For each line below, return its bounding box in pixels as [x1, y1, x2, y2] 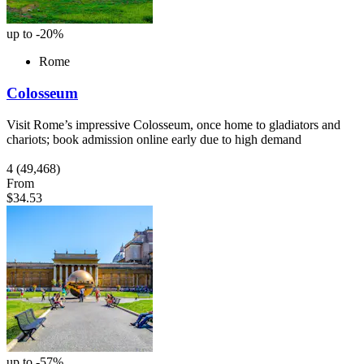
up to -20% [6, 27, 63, 41]
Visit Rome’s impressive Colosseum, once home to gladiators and [6, 117, 340, 132]
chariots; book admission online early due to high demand [6, 132, 301, 146]
